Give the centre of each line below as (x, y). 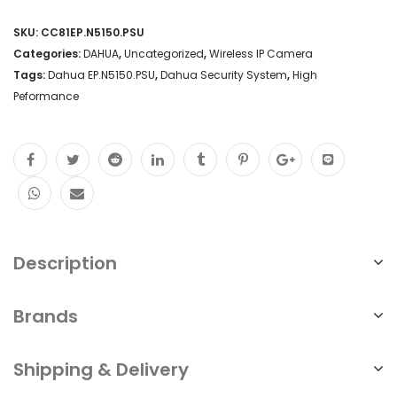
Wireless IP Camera (261, 53)
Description (65, 263)
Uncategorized (164, 53)
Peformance (46, 96)
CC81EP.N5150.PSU (93, 32)
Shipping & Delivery (101, 369)
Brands (46, 316)
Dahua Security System (224, 74)
